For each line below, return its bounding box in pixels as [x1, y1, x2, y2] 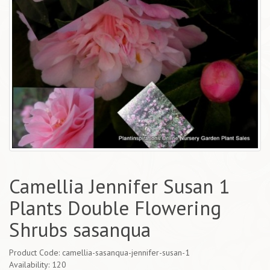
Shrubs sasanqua [9, 216, 151, 243]
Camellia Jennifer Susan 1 [9, 173, 230, 199]
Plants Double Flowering [9, 195, 221, 221]
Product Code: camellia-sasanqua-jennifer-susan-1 [9, 247, 190, 259]
